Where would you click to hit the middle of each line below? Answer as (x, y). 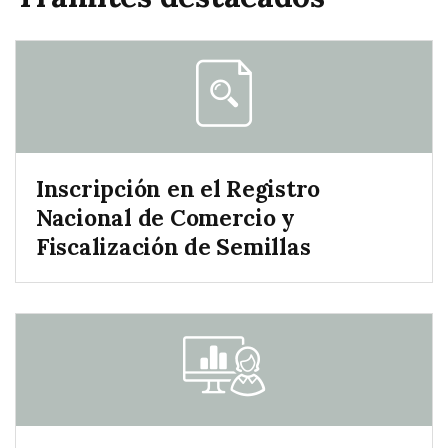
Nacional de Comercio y (166, 217)
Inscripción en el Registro (178, 188)
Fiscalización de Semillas (173, 246)
